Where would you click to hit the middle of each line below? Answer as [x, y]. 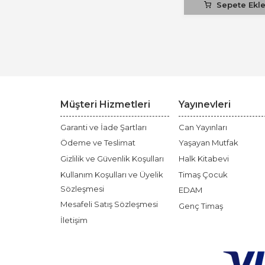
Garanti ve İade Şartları [104, 127]
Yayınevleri [204, 105]
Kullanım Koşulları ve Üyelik [112, 174]
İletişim [74, 220]
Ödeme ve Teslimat [98, 143]
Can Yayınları [203, 127]
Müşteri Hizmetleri [105, 105]
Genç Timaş [201, 206]
